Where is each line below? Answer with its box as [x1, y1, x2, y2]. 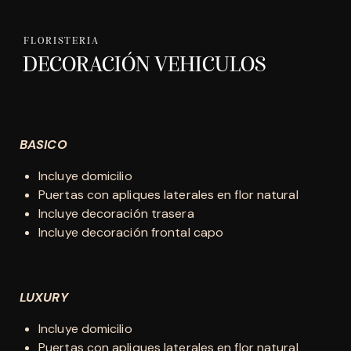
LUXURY [20, 288, 68, 306]
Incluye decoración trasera [38, 204, 194, 222]
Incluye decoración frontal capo [38, 223, 224, 241]
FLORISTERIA [24, 35, 100, 46]
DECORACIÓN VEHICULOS [23, 54, 266, 77]
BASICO [20, 136, 67, 153]
